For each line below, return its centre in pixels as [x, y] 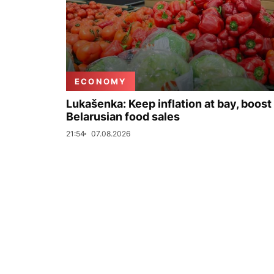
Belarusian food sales [123, 117]
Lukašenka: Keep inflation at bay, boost [169, 104]
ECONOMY [101, 81]
